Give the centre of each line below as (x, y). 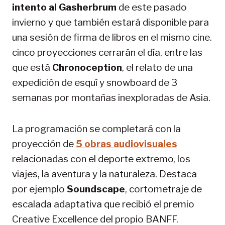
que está (32, 67)
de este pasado (153, 7)
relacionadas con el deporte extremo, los (101, 159)
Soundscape (96, 189)
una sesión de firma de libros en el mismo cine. (112, 37)
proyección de (44, 144)
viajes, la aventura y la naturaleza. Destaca (104, 174)
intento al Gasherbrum (65, 7)
